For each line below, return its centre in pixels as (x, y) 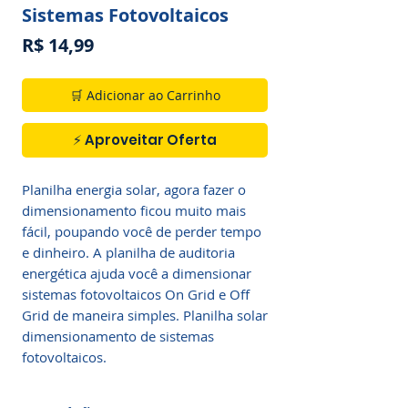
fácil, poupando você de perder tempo (142, 231)
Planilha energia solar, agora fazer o (134, 189)
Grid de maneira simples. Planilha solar (145, 315)
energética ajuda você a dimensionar (137, 273)
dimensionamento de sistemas (118, 336)
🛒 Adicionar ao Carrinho (145, 95)
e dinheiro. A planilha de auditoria (128, 252)
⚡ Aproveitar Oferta (145, 140)
